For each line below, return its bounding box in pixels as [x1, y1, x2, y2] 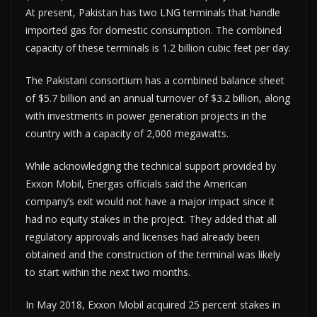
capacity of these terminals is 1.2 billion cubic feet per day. [25, 41, 291, 54]
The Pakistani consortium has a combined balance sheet [25, 74, 284, 87]
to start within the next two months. [25, 265, 190, 279]
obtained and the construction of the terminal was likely [25, 248, 280, 261]
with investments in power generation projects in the [25, 109, 267, 122]
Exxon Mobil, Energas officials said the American [25, 177, 247, 190]
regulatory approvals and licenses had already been [25, 230, 260, 243]
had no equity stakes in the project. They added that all [25, 212, 277, 226]
